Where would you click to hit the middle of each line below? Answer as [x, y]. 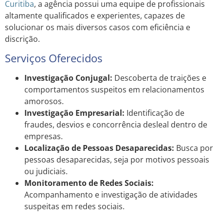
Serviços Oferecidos [54, 58]
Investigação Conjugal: [68, 78]
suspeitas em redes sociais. [74, 206]
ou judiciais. [46, 171]
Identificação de [154, 113]
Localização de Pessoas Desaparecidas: [99, 148]
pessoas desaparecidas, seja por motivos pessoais [117, 159]
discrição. [22, 39]
